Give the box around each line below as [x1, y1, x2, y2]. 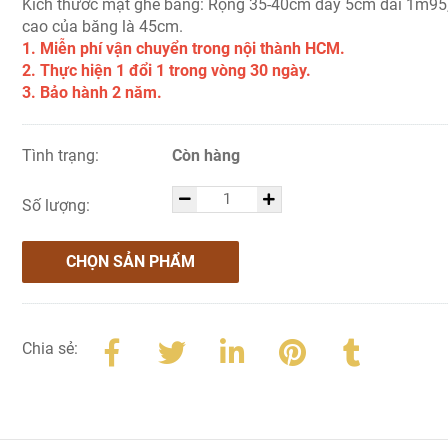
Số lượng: [22, 196, 95, 215]
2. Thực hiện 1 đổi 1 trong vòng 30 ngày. [22, 61, 312, 80]
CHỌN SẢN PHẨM [66, 252, 196, 271]
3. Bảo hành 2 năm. [22, 83, 163, 102]
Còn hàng [171, 146, 240, 165]
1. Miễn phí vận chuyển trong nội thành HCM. [22, 39, 346, 58]
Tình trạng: [22, 146, 104, 165]
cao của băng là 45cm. [22, 17, 184, 36]
